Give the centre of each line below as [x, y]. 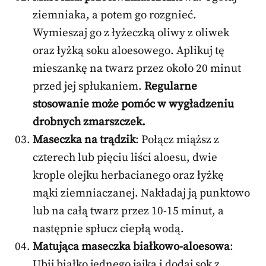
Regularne [171, 87]
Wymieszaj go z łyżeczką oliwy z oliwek [131, 33]
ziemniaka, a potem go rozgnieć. [115, 15]
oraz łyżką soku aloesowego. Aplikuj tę [129, 51]
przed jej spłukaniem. [88, 87]
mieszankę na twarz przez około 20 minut [137, 69]
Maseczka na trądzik [84, 140]
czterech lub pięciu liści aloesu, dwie [125, 158]
